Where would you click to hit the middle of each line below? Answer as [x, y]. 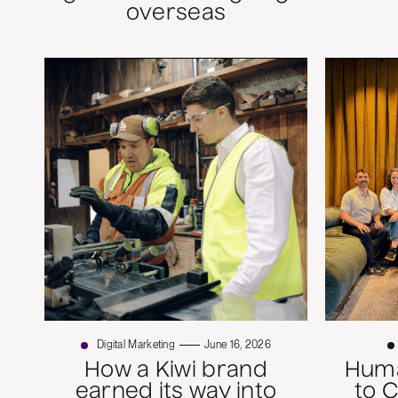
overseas [176, 15]
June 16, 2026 [238, 345]
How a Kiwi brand [176, 372]
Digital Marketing [136, 345]
